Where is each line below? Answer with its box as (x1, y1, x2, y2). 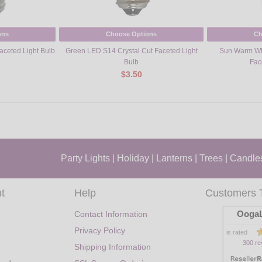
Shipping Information (74, 242, 151, 252)
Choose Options (106, 30, 157, 38)
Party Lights (61, 153, 110, 163)
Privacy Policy (74, 226, 125, 236)
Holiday (117, 153, 149, 163)
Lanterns (156, 153, 192, 163)
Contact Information (74, 209, 147, 219)
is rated (226, 229, 247, 236)
